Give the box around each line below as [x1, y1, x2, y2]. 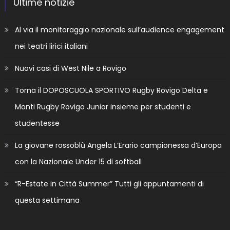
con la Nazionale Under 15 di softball [14, 157, 142, 167]
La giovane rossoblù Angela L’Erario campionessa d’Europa [14, 140, 222, 151]
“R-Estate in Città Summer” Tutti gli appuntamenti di [14, 179, 204, 189]
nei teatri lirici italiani [14, 41, 88, 52]
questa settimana [14, 195, 80, 206]
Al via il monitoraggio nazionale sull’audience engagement [14, 25, 224, 35]
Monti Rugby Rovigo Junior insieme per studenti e [14, 102, 191, 112]
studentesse [14, 118, 60, 129]
